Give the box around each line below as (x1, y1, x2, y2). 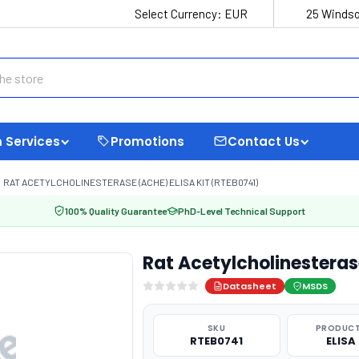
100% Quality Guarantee (65, 205, 167, 216)
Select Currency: (135, 6, 224, 21)
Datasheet (222, 280, 276, 292)
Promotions (111, 132, 184, 150)
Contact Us (228, 132, 300, 150)
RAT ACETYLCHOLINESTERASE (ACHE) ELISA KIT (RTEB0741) (3, 176, 258, 188)
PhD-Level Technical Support (178, 205, 305, 216)
